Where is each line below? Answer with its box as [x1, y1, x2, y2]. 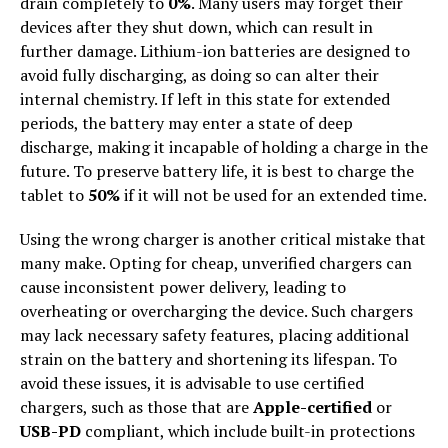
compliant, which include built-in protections [81, 420, 415, 443]
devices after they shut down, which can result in [20, 16, 373, 39]
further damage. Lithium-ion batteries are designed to [20, 40, 410, 63]
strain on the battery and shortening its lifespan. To [20, 348, 397, 371]
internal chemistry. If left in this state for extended [20, 88, 390, 111]
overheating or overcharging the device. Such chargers [20, 300, 413, 323]
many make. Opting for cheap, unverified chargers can [20, 252, 412, 275]
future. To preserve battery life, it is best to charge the [20, 160, 414, 183]
